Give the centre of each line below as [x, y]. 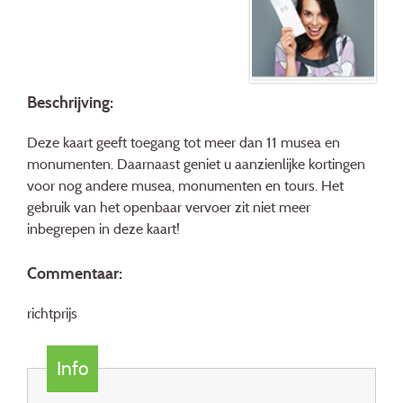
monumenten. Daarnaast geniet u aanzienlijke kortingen [196, 164]
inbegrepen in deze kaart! [103, 229]
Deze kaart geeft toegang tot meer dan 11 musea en [184, 143]
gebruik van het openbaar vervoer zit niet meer [169, 207]
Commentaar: [75, 273]
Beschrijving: [70, 103]
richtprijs [52, 313]
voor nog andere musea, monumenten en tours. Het [185, 186]
